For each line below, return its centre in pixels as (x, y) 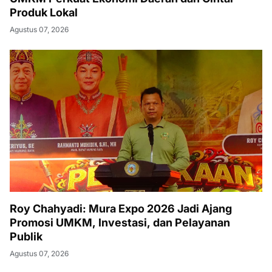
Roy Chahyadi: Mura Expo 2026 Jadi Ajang (121, 209)
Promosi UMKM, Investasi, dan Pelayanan (120, 223)
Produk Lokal (44, 12)
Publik (26, 236)
